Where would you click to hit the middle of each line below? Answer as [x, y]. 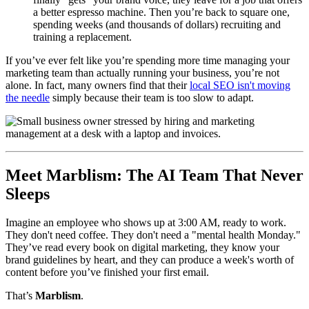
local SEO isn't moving [240, 85]
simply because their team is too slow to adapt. [152, 97]
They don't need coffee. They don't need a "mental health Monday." [153, 235]
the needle [28, 97]
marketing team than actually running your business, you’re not [142, 72]
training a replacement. [82, 37]
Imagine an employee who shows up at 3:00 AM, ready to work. [146, 223]
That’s [20, 296]
